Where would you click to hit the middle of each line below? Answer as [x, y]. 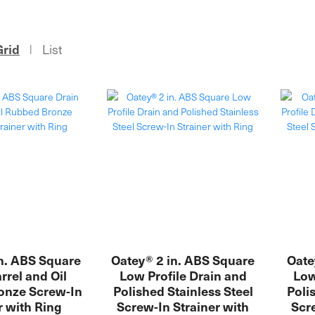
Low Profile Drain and [183, 275]
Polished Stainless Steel [183, 290]
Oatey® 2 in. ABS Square [183, 259]
